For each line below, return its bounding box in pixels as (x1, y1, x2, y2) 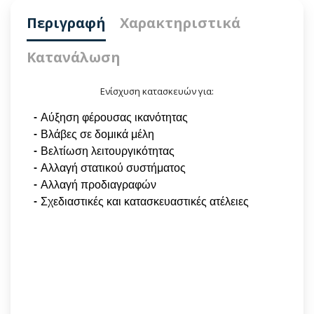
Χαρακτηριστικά (120, 13, 240, 33)
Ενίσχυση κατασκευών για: (100, 85, 214, 98)
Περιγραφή (27, 13, 106, 33)
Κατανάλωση (27, 48, 121, 67)
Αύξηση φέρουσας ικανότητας (41, 111, 188, 124)
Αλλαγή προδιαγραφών (41, 179, 156, 191)
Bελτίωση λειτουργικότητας (41, 145, 175, 158)
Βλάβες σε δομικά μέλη (41, 128, 154, 141)
